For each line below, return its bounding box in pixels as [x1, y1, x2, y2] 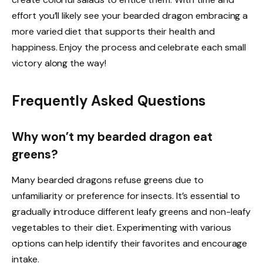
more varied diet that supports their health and [12, 25, 215, 38]
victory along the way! [12, 57, 106, 70]
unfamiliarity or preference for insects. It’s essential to [12, 190, 241, 202]
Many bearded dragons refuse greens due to [12, 174, 204, 186]
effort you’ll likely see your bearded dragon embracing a [12, 9, 248, 22]
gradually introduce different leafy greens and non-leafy [12, 205, 251, 218]
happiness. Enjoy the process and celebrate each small [12, 41, 246, 54]
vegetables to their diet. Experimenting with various [12, 221, 231, 234]
